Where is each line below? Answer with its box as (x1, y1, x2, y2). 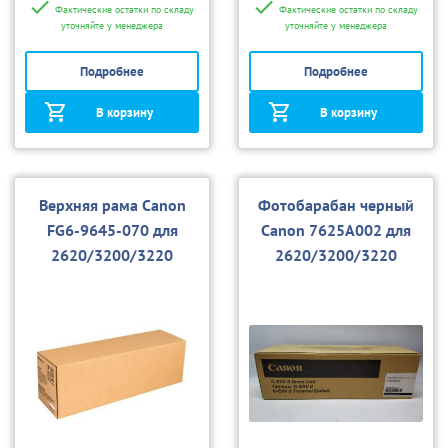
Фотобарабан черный (258, 195, 414, 216)
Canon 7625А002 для (261, 220, 411, 241)
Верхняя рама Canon (38, 195, 186, 216)
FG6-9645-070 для (46, 220, 178, 241)
